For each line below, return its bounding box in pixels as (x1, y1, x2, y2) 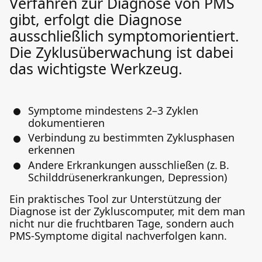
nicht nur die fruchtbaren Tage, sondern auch (9, 216, 234, 230)
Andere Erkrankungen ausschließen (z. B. (28, 157, 229, 172)
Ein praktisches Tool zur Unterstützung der (9, 191, 221, 206)
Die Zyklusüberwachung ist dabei (9, 42, 233, 62)
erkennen (28, 143, 75, 157)
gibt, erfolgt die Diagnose (9, 9, 182, 29)
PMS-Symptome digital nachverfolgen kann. (9, 228, 227, 243)
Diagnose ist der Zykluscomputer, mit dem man (9, 204, 245, 218)
